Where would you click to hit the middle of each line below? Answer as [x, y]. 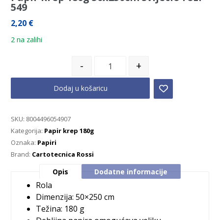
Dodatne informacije [131, 172]
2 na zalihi [27, 39]
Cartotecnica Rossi [63, 154]
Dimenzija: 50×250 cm [75, 197]
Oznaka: [24, 142]
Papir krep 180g [69, 131]
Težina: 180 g [60, 209]
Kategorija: [28, 131]
